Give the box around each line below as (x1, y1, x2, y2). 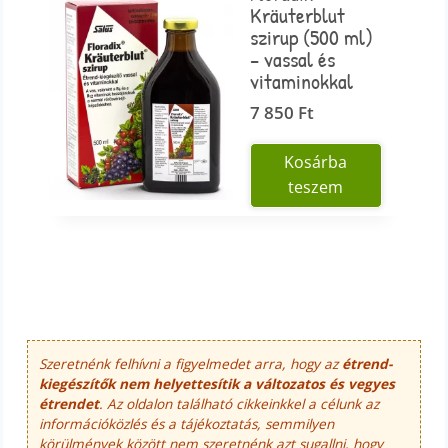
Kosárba (284, 151, 348, 174)
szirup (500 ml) (250, 21, 374, 52)
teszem (288, 176, 344, 199)
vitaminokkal (250, 65, 354, 96)
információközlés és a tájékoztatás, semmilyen (39, 414, 335, 434)
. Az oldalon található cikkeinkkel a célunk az (99, 394, 380, 414)
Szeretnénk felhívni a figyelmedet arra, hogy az (39, 354, 343, 374)
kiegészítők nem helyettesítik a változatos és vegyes (39, 374, 396, 394)
